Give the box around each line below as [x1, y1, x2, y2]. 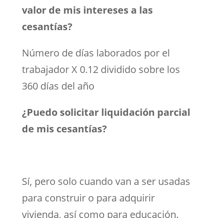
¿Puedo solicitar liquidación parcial [21, 105, 190, 119]
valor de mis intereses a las [21, 3, 153, 17]
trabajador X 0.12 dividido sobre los [21, 62, 180, 76]
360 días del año [21, 79, 94, 92]
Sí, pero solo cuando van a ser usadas [21, 174, 190, 188]
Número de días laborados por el [21, 46, 170, 59]
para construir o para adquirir [21, 191, 155, 204]
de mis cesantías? [21, 122, 107, 135]
